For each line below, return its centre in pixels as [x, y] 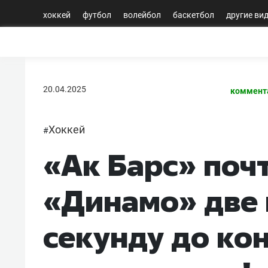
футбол [97, 15]
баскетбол [194, 15]
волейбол [142, 15]
